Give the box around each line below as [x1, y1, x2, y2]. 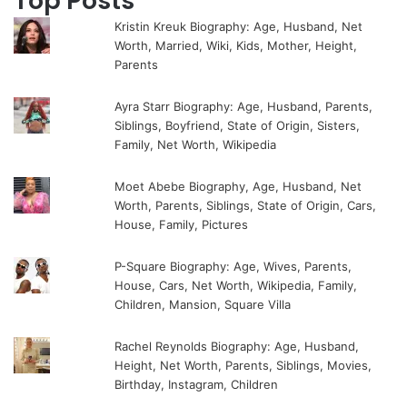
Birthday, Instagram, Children [114, 376, 279, 392]
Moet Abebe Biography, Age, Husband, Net [114, 178, 362, 194]
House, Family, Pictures [114, 216, 249, 232]
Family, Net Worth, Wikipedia [114, 136, 277, 152]
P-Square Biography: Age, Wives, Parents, [114, 258, 352, 273]
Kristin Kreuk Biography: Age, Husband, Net [114, 18, 363, 34]
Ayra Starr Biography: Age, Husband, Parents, [114, 98, 373, 114]
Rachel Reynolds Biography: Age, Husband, [114, 338, 360, 353]
